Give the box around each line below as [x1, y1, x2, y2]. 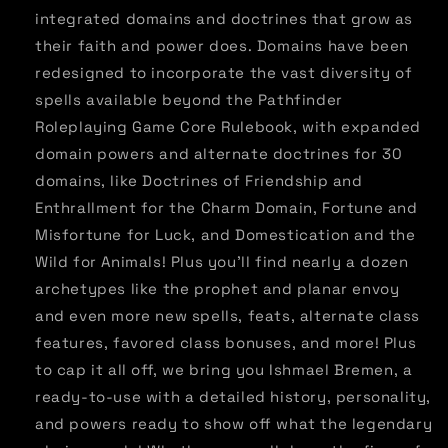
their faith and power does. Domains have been [35, 36, 410, 56]
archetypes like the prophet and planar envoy [35, 279, 400, 299]
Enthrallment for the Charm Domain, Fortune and [35, 198, 418, 218]
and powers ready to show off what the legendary [35, 414, 433, 434]
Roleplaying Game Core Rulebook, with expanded [35, 117, 422, 137]
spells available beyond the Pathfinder [35, 90, 343, 110]
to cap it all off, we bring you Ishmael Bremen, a [35, 360, 413, 380]
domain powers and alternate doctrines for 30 [35, 144, 403, 164]
